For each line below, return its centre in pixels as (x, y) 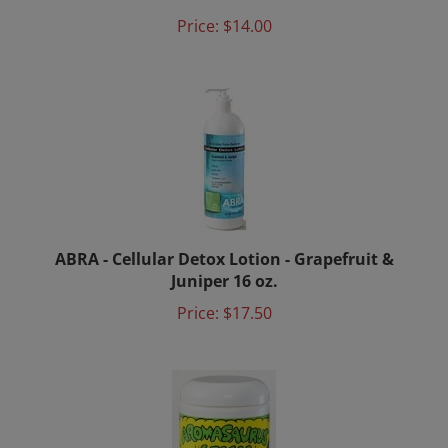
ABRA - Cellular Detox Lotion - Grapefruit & (224, 231)
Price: (197, 285)
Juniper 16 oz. (224, 253)
